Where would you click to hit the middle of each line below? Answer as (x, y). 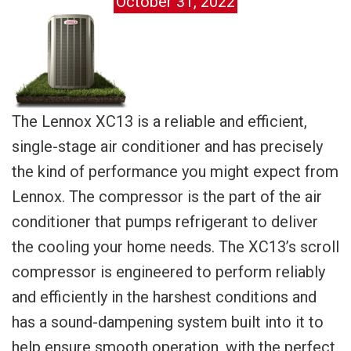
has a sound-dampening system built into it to (168, 322)
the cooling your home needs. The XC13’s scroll (175, 247)
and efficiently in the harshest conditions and (164, 297)
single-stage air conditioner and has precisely (167, 147)
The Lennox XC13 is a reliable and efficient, (159, 121)
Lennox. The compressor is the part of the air (167, 197)
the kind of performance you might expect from (175, 172)
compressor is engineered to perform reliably (168, 272)
